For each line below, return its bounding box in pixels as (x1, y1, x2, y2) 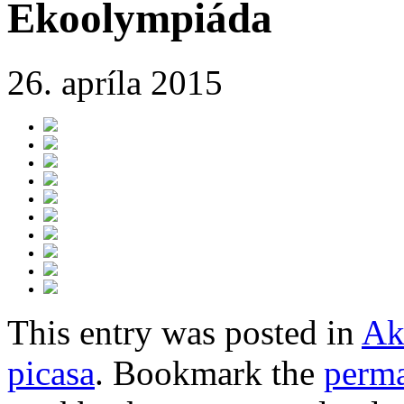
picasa (7, 353, 95, 392)
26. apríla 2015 (7, 62, 223, 102)
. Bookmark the (95, 353, 324, 392)
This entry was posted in (7, 312, 362, 352)
